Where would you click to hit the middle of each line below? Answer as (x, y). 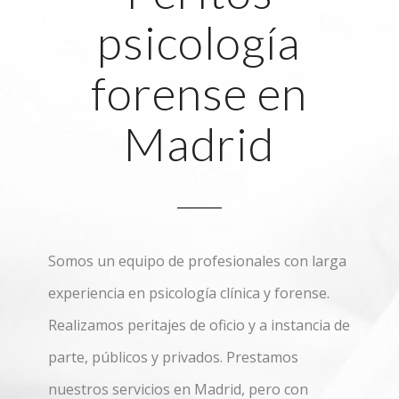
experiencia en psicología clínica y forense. (188, 293)
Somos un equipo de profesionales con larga (197, 261)
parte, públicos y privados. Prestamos (173, 357)
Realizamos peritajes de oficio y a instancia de (199, 325)
